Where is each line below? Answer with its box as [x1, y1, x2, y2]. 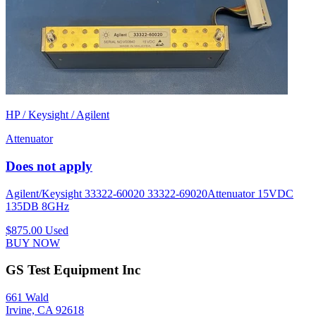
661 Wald [6, 291, 49, 304]
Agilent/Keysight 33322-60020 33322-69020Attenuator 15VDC [6, 187, 293, 200]
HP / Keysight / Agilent [6, 109, 109, 121]
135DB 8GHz [6, 200, 69, 212]
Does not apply [6, 159, 92, 174]
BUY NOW [6, 236, 60, 249]
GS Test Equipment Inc [6, 262, 140, 278]
